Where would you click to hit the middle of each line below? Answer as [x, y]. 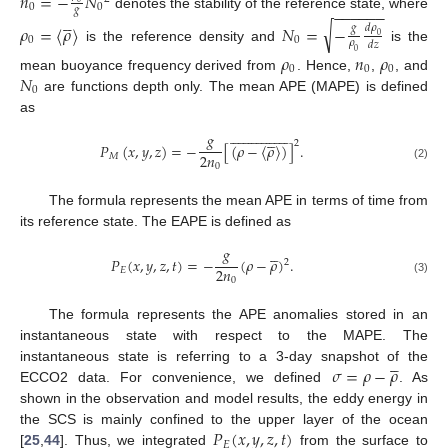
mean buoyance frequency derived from [151, 64]
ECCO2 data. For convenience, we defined [176, 377]
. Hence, [326, 64]
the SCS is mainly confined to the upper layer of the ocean [224, 419]
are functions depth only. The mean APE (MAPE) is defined [233, 85]
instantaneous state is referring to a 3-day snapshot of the [224, 356]
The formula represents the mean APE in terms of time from [238, 199]
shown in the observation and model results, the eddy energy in [224, 398]
